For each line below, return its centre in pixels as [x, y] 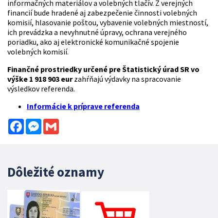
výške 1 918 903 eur [40, 79]
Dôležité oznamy [56, 172]
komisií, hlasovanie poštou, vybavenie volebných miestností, [108, 23]
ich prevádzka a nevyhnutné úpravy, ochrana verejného [97, 32]
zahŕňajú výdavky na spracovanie [127, 79]
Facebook [40, 123]
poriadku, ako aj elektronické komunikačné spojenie [93, 42]
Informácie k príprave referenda [83, 106]
